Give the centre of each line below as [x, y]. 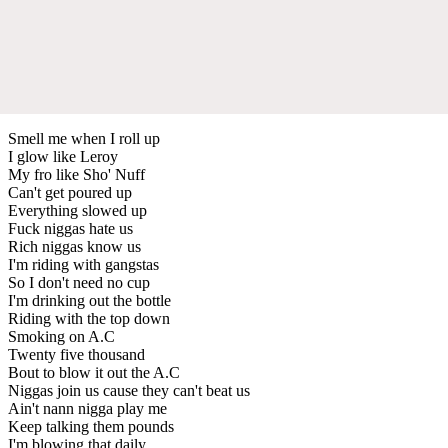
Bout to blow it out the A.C [94, 372]
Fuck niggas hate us [70, 228]
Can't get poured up [70, 192]
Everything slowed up [77, 210]
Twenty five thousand [76, 354]
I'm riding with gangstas [83, 264]
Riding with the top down [89, 318]
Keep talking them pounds [91, 426]
